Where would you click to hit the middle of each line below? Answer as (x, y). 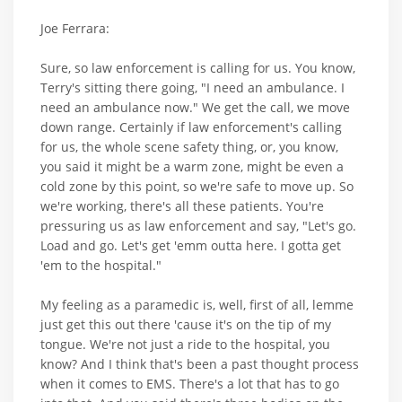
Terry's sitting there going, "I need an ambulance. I (192, 88)
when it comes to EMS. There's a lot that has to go (190, 384)
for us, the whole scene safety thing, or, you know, (189, 147)
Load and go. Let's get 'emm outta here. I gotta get (191, 246)
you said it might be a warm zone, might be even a (192, 167)
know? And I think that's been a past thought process (200, 364)
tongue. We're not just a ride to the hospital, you (185, 345)
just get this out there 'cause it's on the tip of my (186, 325)
